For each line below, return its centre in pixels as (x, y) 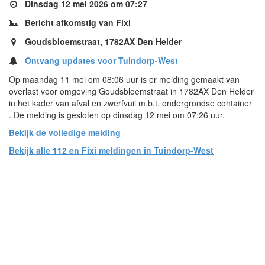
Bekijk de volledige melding (65, 132)
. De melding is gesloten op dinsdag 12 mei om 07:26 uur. (117, 114)
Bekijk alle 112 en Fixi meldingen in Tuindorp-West (111, 150)
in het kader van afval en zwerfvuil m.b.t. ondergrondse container (130, 103)
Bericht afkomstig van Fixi (77, 22)
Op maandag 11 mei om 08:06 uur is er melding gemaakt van (124, 79)
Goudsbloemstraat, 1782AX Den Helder (102, 41)
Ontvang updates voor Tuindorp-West (101, 60)
